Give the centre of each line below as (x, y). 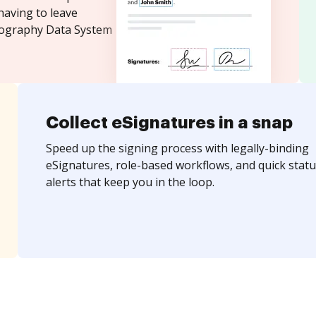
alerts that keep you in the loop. (130, 182)
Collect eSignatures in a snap (169, 123)
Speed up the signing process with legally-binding (177, 148)
